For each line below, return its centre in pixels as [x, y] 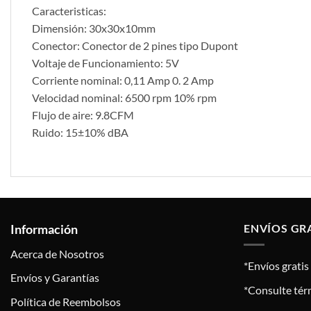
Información [44, 229]
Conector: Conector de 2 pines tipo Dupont [135, 45]
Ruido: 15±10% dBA [80, 132]
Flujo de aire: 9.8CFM [83, 115]
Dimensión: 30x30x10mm [94, 28]
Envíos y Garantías [55, 278]
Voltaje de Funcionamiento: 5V [106, 62]
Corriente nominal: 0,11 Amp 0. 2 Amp [123, 80]
